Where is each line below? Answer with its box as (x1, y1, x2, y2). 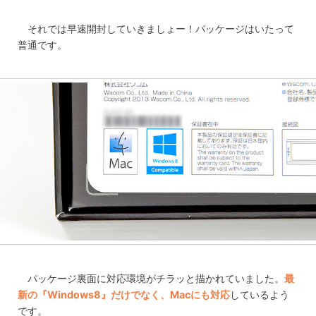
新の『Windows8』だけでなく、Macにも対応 (18, 288, 230, 300)
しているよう (230, 288, 289, 300)
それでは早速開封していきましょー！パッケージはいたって (28, 22, 295, 35)
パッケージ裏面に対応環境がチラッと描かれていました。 (28, 272, 285, 284)
